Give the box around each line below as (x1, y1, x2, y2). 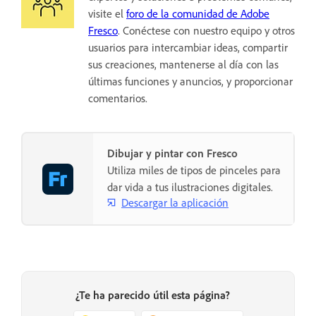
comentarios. (88, 91, 147, 106)
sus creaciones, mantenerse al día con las (88, 57, 279, 72)
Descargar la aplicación (121, 195, 229, 209)
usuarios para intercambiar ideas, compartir (88, 40, 288, 55)
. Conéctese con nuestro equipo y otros (118, 23, 295, 38)
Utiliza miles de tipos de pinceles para (107, 163, 281, 178)
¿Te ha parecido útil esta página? (75, 288, 230, 303)
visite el (88, 6, 126, 21)
